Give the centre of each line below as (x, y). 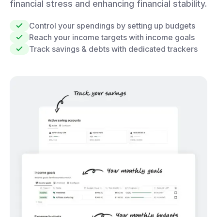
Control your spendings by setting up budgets (112, 25)
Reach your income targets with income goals (112, 37)
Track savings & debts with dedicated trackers (113, 49)
